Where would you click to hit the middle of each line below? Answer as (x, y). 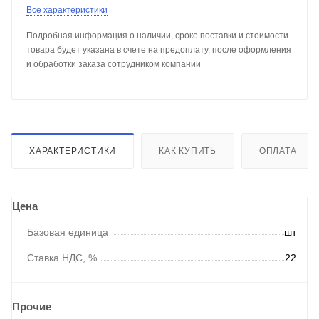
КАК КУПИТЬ (188, 151)
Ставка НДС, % (62, 257)
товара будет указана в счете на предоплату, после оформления (159, 49)
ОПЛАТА (278, 151)
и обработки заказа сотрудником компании (114, 64)
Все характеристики (67, 10)
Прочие (32, 306)
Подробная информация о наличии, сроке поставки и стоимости (157, 35)
